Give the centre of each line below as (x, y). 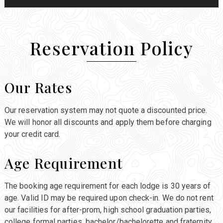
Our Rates (38, 87)
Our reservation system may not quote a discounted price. (106, 110)
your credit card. (32, 134)
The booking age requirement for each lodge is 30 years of (108, 186)
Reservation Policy (111, 48)
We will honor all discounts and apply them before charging (108, 122)
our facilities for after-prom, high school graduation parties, (108, 210)
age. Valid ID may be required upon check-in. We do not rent (109, 198)
